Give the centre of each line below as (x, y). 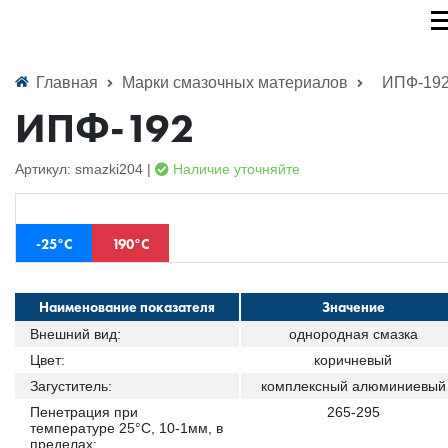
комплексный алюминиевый (353, 386)
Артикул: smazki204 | (85, 169)
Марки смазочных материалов (237, 82)
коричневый (353, 360)
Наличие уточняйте (234, 169)
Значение (353, 307)
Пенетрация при (84, 412)
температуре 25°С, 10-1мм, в (126, 428)
